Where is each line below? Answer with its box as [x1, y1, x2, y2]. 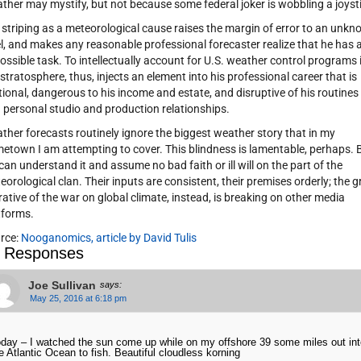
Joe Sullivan [27, 278, 96, 292]
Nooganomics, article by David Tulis [20, 231, 197, 245]
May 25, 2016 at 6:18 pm [29, 293, 127, 304]
